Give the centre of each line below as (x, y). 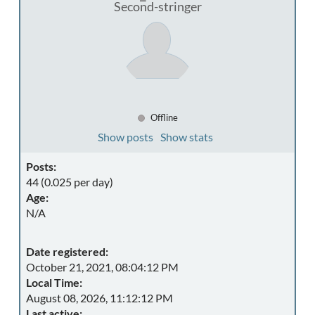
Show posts (125, 137)
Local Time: (54, 282)
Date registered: (67, 251)
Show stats (186, 137)
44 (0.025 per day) (70, 182)
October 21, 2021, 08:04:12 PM (102, 267)
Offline (163, 117)
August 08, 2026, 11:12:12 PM (99, 298)
